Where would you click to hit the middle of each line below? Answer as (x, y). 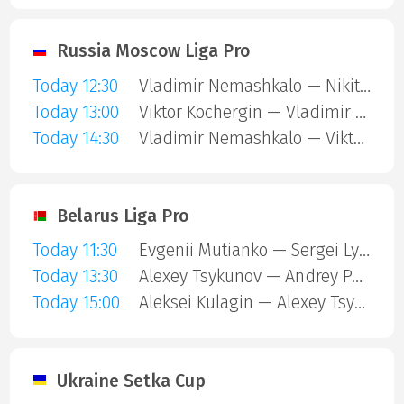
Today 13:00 (75, 112)
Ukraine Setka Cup (131, 381)
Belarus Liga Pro (123, 216)
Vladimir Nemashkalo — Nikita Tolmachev (365, 86)
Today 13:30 (75, 277)
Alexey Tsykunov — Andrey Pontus (357, 277)
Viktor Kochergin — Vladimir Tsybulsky (360, 112)
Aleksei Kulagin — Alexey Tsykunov (359, 303)
